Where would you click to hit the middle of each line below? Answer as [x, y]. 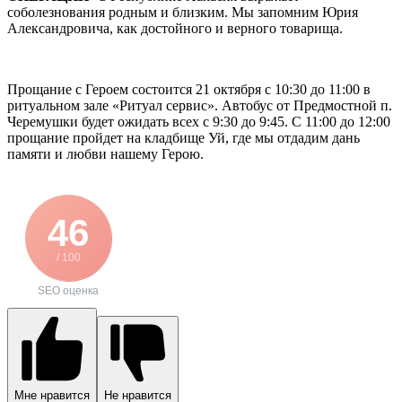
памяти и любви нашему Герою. [105, 153]
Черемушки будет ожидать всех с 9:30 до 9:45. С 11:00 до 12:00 [199, 121]
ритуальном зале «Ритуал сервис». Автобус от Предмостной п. [200, 105]
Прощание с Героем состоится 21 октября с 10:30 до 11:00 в [189, 89]
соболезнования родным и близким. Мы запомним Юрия [183, 12]
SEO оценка [68, 290]
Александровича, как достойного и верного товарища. [175, 28]
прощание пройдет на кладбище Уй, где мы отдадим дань [184, 137]
